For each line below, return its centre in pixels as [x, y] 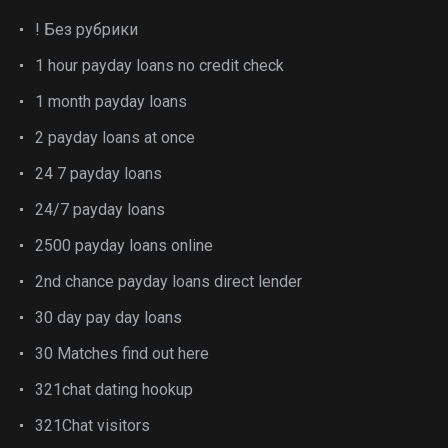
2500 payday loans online [124, 245]
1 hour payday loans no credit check [159, 65]
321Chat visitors [92, 425]
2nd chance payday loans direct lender [168, 281]
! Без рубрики [86, 29]
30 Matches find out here [122, 353]
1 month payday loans [111, 101]
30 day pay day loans [108, 317]
